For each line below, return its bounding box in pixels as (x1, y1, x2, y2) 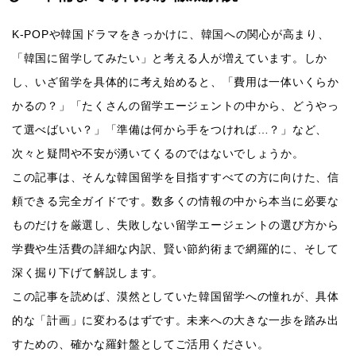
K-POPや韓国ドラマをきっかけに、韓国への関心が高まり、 (12, 28, 330, 41)
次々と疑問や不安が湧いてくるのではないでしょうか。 (12, 147, 304, 161)
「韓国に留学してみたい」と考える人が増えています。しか (12, 52, 327, 65)
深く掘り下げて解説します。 (12, 266, 164, 280)
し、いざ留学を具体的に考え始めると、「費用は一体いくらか (12, 75, 339, 89)
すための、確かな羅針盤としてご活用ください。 (12, 338, 269, 351)
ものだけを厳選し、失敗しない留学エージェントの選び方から (12, 219, 339, 232)
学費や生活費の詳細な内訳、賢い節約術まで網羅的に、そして (12, 242, 339, 256)
